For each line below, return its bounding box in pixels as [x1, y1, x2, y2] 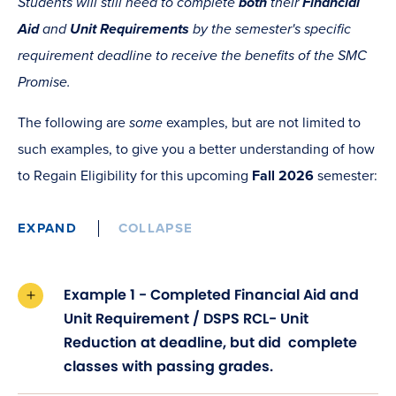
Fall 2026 [252, 166, 314, 185]
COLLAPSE [118, 219, 194, 236]
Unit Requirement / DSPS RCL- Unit [64, 308, 308, 329]
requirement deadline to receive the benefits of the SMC [18, 46, 367, 65]
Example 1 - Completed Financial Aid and [64, 284, 359, 305]
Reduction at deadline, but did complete [64, 331, 141, 353]
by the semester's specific [193, 19, 351, 38]
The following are [18, 113, 126, 132]
